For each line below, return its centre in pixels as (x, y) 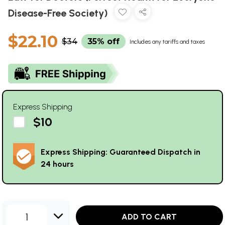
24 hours (57, 164)
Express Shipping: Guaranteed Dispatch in (121, 152)
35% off (103, 41)
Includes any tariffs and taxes (167, 41)
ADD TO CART (149, 217)
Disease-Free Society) (59, 13)
